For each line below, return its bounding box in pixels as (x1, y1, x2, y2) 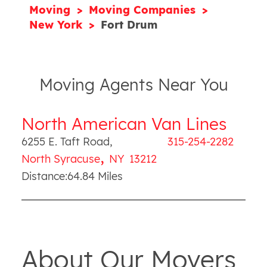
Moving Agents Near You (39, 74, 228, 95)
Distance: (21, 169, 67, 183)
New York (29, 18, 86, 32)
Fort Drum (101, 18, 158, 32)
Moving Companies (89, 3, 200, 17)
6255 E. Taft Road (21, 134, 110, 148)
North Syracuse (21, 151, 100, 166)
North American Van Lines (21, 113, 226, 134)
